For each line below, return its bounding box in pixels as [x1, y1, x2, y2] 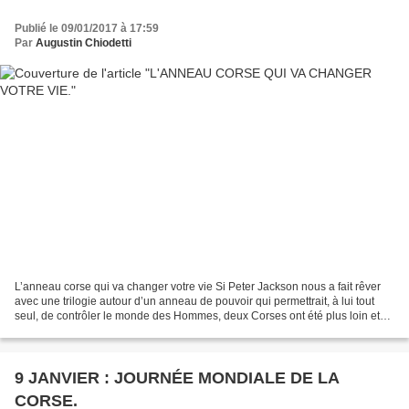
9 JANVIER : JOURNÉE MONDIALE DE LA [15, 369, 340, 388]
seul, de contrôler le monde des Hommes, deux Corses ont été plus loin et [15, 309, 380, 323]
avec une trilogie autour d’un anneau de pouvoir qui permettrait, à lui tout [15, 295, 374, 309]
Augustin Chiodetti [36, 36, 131, 49]
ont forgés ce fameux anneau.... [15, 324, 170, 338]
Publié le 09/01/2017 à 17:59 [15, 21, 159, 35]
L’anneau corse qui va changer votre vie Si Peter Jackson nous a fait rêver [15, 280, 381, 294]
